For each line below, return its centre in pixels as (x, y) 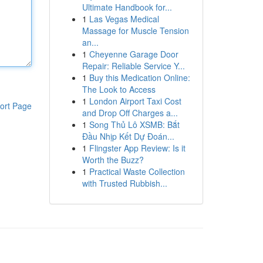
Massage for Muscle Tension (135, 31)
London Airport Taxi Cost (135, 101)
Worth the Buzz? (113, 160)
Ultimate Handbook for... (127, 7)
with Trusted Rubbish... (124, 183)
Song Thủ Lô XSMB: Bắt (134, 124)
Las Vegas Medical (124, 19)
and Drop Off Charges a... (130, 113)
